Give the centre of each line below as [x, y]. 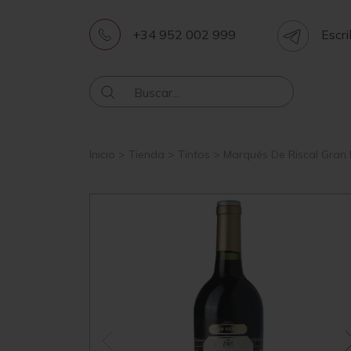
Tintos [194, 154]
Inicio [102, 154]
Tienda [147, 154]
